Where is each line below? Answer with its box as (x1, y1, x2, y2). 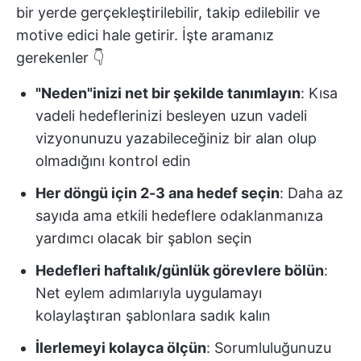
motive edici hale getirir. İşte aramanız (16, 27, 274, 44)
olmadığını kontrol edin (35, 152, 191, 169)
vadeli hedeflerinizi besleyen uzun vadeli (35, 107, 307, 124)
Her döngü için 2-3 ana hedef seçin (35, 185, 280, 201)
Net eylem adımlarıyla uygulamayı (35, 284, 262, 301)
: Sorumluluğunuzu (206, 339, 331, 356)
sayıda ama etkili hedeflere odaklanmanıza (35, 207, 323, 224)
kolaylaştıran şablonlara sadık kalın (35, 307, 271, 324)
